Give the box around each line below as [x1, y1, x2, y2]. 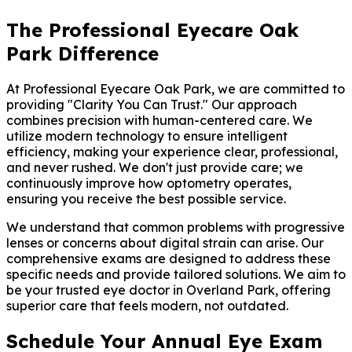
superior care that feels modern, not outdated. [6, 298, 288, 314]
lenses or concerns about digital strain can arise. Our [6, 235, 324, 251]
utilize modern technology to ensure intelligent [6, 128, 288, 145]
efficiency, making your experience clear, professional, [6, 144, 338, 160]
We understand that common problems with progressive [6, 219, 345, 236]
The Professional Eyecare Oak [6, 18, 299, 42]
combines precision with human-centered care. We [6, 112, 313, 129]
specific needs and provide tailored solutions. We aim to [6, 266, 346, 283]
